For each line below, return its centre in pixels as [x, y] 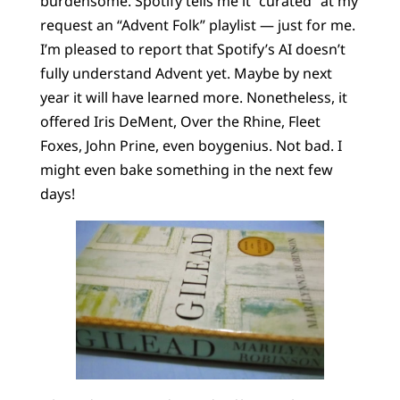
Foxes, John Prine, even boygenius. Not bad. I [191, 145]
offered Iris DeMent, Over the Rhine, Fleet [180, 121]
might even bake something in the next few [186, 169]
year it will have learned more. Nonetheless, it [193, 97]
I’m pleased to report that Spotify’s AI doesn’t [192, 49]
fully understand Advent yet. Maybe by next [186, 73]
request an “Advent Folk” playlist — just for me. [197, 25]
